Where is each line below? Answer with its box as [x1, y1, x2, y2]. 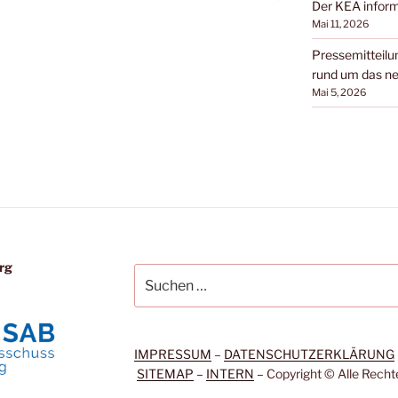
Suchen [132, 265, 178, 281]
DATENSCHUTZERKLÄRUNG [223, 346, 394, 362]
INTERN [205, 365, 254, 381]
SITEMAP [136, 365, 194, 381]
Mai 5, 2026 [311, 86, 366, 99]
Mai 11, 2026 [311, 18, 369, 31]
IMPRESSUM [133, 346, 211, 362]
